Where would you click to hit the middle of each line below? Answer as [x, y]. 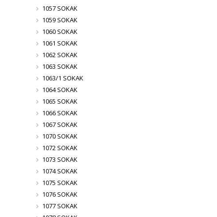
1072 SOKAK [60, 148]
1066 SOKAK [60, 113]
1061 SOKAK [60, 43]
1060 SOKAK [60, 32]
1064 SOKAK [60, 90]
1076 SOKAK [60, 194]
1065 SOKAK [60, 101]
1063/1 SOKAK [62, 78]
